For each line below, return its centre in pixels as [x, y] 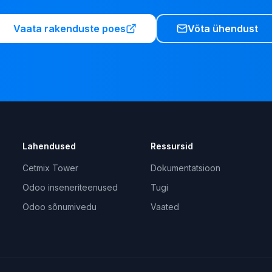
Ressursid [172, 146]
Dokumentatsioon [185, 168]
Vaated [165, 207]
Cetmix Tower [51, 168]
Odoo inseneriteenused [70, 187]
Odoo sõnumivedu [60, 207]
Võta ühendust [223, 29]
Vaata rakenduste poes [69, 29]
